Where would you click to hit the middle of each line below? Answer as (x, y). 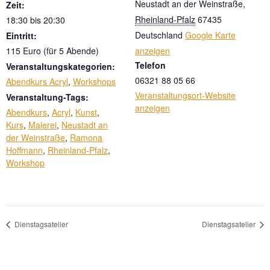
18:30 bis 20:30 (36, 20)
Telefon (150, 65)
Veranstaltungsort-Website (185, 96)
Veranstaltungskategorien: (61, 67)
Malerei (42, 125)
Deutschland (159, 35)
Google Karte (210, 35)
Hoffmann (24, 150)
